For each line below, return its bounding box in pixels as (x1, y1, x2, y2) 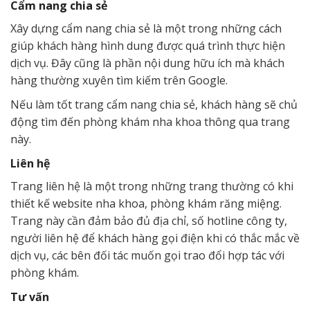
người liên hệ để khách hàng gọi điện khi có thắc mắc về (10, 230, 300, 246)
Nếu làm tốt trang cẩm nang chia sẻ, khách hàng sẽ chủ (10, 97, 298, 113)
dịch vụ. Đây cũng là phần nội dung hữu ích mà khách (10, 55, 284, 71)
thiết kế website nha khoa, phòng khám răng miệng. (10, 196, 282, 212)
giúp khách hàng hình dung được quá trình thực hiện (10, 38, 285, 54)
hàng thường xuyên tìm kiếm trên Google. (10, 73, 228, 89)
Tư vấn (10, 289, 49, 305)
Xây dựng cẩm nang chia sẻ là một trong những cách (10, 21, 282, 37)
